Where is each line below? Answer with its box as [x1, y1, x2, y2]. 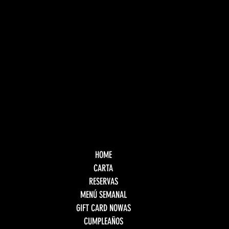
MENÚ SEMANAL [80, 189, 127, 200]
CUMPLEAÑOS [83, 215, 123, 226]
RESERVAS [88, 175, 118, 187]
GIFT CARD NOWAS [76, 202, 131, 213]
